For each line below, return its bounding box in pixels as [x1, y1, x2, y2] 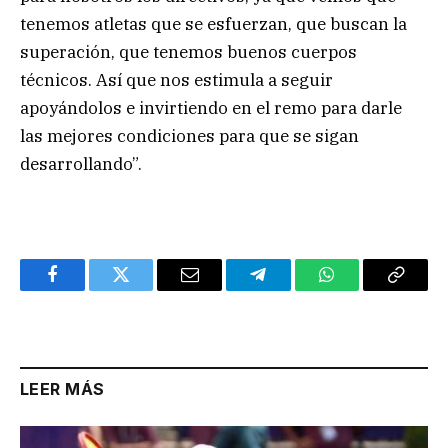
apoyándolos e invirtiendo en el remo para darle [20, 96, 402, 119]
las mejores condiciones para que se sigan [20, 124, 359, 147]
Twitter [119, 280, 172, 299]
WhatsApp [325, 280, 403, 299]
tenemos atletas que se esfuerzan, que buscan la [20, 12, 407, 35]
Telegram [256, 280, 325, 299]
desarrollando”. [20, 152, 142, 175]
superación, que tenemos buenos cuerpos [20, 40, 357, 63]
